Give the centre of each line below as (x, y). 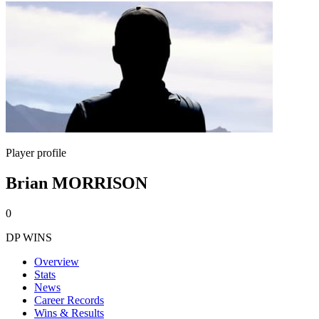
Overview (57, 261)
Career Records (69, 300)
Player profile (36, 153)
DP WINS (29, 237)
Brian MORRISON (77, 183)
